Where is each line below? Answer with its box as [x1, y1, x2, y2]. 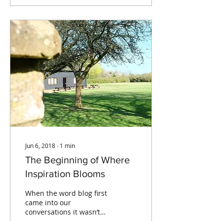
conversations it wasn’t [25, 207, 100, 217]
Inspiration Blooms [25, 168, 105, 180]
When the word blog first [25, 188, 107, 198]
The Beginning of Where [25, 154, 130, 166]
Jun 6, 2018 [25, 142, 55, 150]
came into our [25, 198, 71, 208]
